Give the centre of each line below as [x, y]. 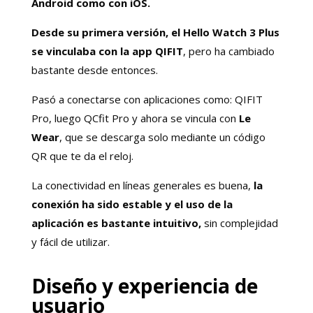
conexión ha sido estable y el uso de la [132, 204]
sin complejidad [239, 223]
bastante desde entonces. [94, 70]
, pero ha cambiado [228, 51]
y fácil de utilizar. [70, 241]
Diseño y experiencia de [144, 285]
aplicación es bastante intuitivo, [116, 223]
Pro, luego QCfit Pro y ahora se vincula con [133, 118]
